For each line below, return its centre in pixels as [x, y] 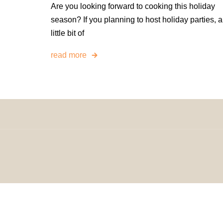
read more [69, 55]
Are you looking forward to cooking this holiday [133, 6]
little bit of [67, 33]
